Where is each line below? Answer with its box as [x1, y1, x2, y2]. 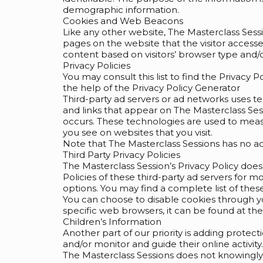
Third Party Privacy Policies [63, 149, 180, 160]
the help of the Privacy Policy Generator [63, 82, 240, 93]
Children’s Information [63, 216, 161, 227]
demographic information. [63, 4, 179, 15]
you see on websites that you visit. [63, 127, 213, 138]
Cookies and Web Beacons [63, 15, 183, 26]
